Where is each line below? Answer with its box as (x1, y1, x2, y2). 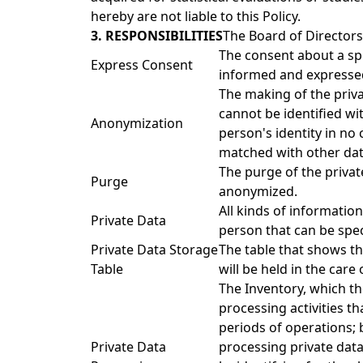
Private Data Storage (91, 241, 218, 258)
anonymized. (219, 182, 297, 200)
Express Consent (91, 56, 193, 74)
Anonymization (91, 114, 183, 132)
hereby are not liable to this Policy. (91, 7, 301, 25)
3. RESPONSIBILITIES (91, 27, 223, 45)
